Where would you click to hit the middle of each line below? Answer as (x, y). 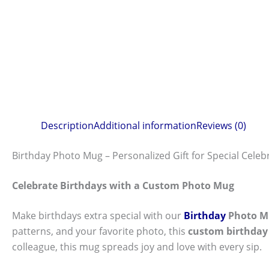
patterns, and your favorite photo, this (100, 231)
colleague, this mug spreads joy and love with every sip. (137, 247)
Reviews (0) (221, 126)
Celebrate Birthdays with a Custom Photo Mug (123, 186)
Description (67, 126)
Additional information (145, 126)
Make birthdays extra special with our (98, 216)
